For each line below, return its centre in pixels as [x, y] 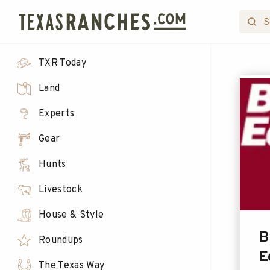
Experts [57, 114]
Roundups [61, 240]
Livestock [61, 190]
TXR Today [62, 63]
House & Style [71, 215]
